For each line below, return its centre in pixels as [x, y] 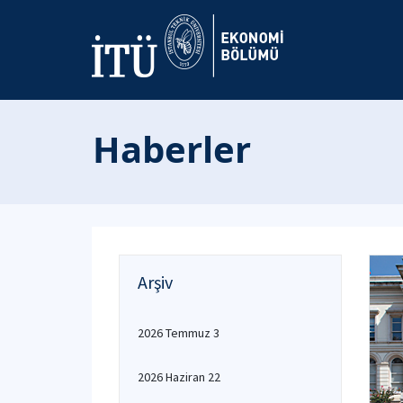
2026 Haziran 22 [179, 377]
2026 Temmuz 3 [179, 333]
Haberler [172, 149]
